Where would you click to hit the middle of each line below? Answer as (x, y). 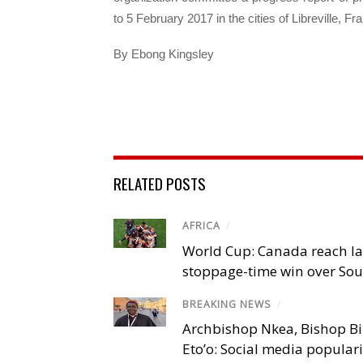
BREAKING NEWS (227, 304)
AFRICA (201, 226)
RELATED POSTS (160, 184)
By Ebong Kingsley (164, 53)
